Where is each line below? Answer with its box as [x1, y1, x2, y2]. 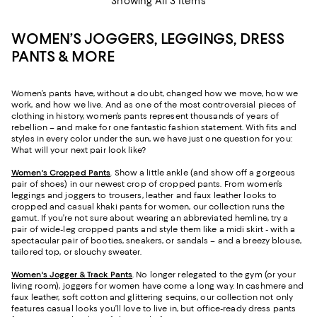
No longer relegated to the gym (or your [136, 269, 296, 279]
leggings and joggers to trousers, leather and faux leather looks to [11, 190, 277, 200]
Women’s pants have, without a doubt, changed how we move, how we [11, 88, 299, 98]
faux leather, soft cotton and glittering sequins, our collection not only [11, 292, 294, 302]
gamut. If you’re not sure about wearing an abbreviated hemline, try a [11, 212, 289, 223]
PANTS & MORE [11, 47, 115, 65]
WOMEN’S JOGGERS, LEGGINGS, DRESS [11, 29, 284, 47]
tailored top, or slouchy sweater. [11, 246, 142, 257]
